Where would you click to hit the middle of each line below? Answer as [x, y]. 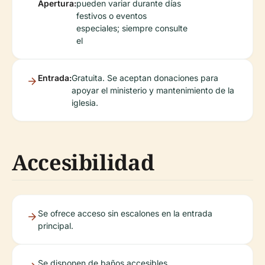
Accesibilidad [83, 162]
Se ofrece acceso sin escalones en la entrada [125, 213]
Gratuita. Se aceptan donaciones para [145, 77]
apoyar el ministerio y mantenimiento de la [153, 90]
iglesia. [85, 102]
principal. [56, 225]
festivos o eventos [112, 15]
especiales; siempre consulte [132, 28]
